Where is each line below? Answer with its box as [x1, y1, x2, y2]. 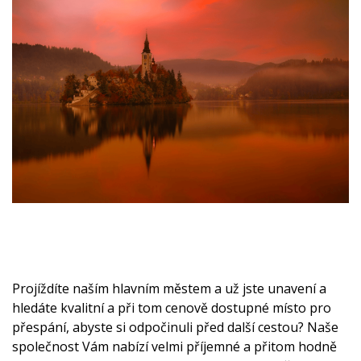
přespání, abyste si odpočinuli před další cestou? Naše [12, 317, 338, 336]
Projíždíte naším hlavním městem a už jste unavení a [12, 279, 326, 297]
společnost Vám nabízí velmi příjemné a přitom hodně [12, 337, 337, 355]
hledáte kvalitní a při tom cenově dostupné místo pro [12, 298, 331, 317]
